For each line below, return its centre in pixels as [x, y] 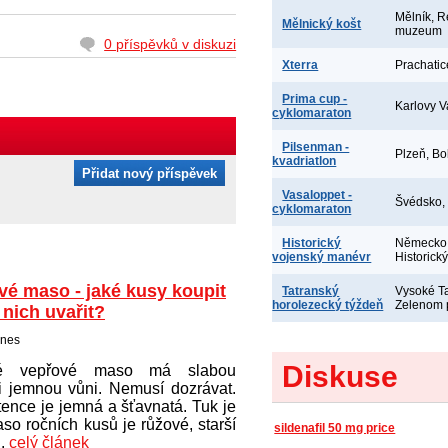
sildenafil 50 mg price [335, 428]
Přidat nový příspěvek [150, 173]
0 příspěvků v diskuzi [170, 43]
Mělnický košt [322, 24]
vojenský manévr [322, 257]
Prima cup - [315, 99]
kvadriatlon [304, 161]
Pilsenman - [316, 147]
